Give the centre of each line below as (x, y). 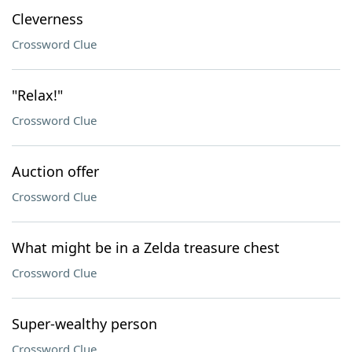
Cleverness (48, 19)
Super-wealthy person (84, 324)
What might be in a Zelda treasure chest (146, 247)
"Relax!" (37, 95)
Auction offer (55, 171)
